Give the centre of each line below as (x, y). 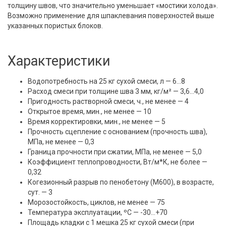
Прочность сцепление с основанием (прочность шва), (118, 132)
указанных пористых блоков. (55, 26)
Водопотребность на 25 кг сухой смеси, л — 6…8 (106, 81)
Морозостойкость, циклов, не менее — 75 (96, 203)
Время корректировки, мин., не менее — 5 (97, 122)
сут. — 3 (40, 192)
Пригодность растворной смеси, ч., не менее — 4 (108, 102)
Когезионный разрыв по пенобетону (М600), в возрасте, (121, 182)
